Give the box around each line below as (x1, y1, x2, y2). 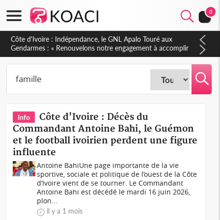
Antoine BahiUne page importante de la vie (37, 161, 179, 170)
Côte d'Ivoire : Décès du (39, 111, 149, 123)
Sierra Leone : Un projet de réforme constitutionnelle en (11, 35, 180, 43)
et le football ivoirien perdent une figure (13, 135, 198, 146)
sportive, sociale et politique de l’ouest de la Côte (37, 169, 197, 179)
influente (13, 147, 56, 158)
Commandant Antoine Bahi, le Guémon (13, 123, 194, 135)
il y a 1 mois (47, 207, 83, 215)
